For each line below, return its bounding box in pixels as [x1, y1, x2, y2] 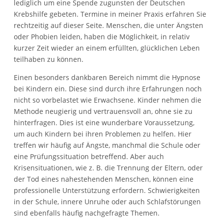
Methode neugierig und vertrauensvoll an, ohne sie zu [14, 106, 192, 116]
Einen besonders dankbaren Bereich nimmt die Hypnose [14, 72, 200, 82]
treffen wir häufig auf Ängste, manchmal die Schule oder [14, 140, 200, 150]
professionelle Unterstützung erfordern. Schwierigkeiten [14, 185, 200, 195]
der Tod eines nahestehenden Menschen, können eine [14, 174, 193, 184]
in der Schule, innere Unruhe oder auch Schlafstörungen [14, 196, 201, 206]
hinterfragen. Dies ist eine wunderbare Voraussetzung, [14, 117, 194, 127]
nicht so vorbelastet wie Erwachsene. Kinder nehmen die [14, 95, 201, 105]
